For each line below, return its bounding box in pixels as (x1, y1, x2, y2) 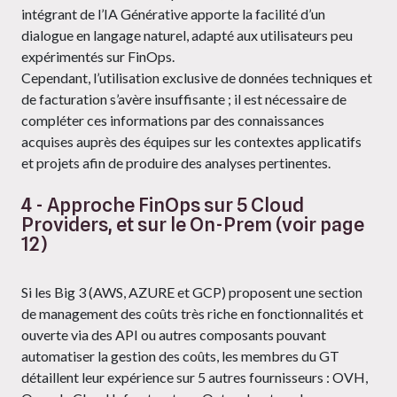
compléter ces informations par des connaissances (21, 112, 324, 129)
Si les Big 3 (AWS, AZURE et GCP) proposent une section (21, 284, 362, 301)
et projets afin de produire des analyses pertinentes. (21, 154, 331, 172)
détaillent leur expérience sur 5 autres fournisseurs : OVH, (21, 369, 368, 386)
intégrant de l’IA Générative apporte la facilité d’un (21, 5, 325, 23)
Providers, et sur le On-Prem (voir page (21, 213, 364, 237)
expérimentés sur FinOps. (21, 48, 175, 66)
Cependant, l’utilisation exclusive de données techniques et (21, 69, 372, 87)
